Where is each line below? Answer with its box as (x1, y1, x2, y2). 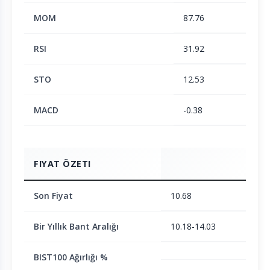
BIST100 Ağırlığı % (34, 251, 108, 263)
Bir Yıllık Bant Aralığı (34, 221, 119, 233)
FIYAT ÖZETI (34, 158, 91, 170)
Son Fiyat (34, 190, 73, 202)
